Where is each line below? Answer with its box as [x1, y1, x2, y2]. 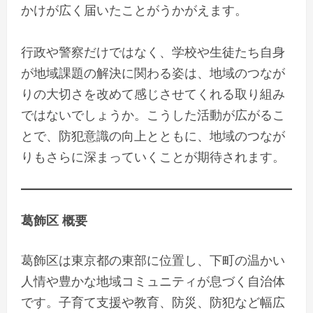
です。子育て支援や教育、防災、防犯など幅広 [21, 293, 285, 311]
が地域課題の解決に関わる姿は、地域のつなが [21, 64, 285, 82]
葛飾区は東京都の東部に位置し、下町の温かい [21, 252, 285, 269]
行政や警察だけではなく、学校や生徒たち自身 [21, 43, 285, 61]
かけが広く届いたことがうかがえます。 [21, 1, 247, 19]
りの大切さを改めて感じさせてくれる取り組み [21, 85, 285, 103]
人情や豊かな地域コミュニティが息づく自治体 [21, 272, 285, 290]
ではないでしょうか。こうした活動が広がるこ [21, 106, 285, 124]
